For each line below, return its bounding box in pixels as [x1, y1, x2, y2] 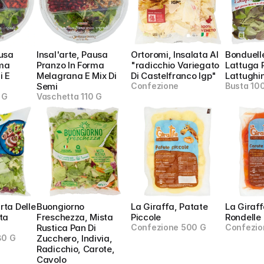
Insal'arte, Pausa [37, 49, 108, 60]
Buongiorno [37, 201, 84, 212]
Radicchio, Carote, [37, 243, 115, 255]
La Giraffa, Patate [131, 201, 208, 212]
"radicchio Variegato [131, 60, 219, 71]
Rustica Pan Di [37, 222, 96, 233]
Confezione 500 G [131, 222, 206, 232]
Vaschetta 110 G [37, 91, 102, 101]
